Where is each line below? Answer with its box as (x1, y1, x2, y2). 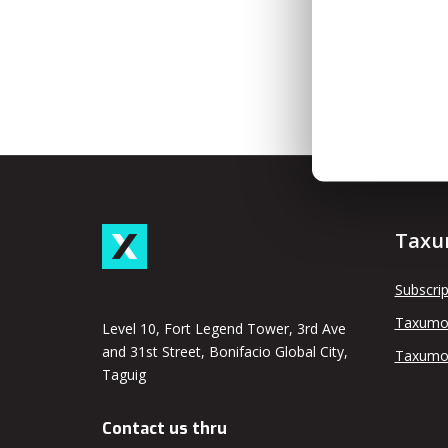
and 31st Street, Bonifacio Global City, (102, 342, 348, 361)
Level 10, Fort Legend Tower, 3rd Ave (102, 319, 346, 338)
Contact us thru (102, 418, 227, 439)
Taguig (102, 365, 146, 384)
